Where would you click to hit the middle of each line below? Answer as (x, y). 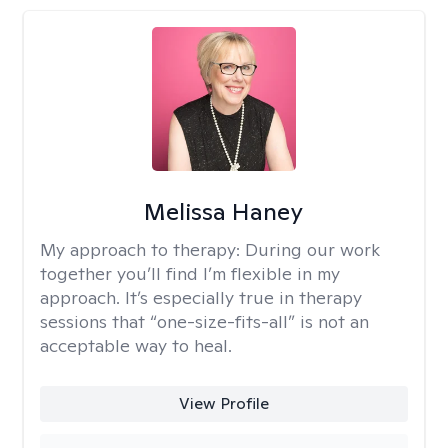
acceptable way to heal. (136, 345)
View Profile (223, 403)
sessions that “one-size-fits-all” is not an (204, 321)
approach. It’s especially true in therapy (201, 297)
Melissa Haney (224, 211)
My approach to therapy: (142, 249)
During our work (312, 249)
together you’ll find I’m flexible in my (190, 273)
